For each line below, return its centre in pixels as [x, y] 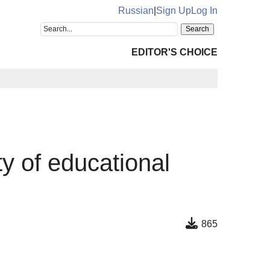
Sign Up [174, 11]
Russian [136, 11]
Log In [204, 11]
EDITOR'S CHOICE [174, 52]
